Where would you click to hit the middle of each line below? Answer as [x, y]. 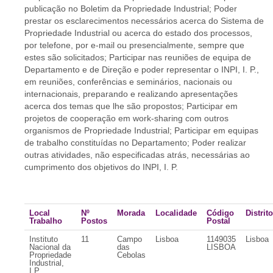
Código [220, 213]
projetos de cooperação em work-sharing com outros [126, 118]
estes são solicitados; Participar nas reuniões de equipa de [138, 57]
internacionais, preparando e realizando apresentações [131, 94]
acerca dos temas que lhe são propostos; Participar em [131, 106]
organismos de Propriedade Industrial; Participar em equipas [141, 130]
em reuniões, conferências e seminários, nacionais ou [128, 82]
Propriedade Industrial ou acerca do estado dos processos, [138, 33]
